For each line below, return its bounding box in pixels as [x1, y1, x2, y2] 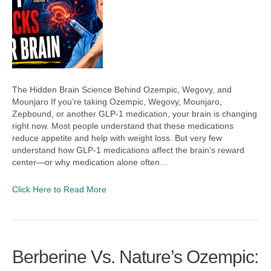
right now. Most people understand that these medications [12, 121, 233, 131]
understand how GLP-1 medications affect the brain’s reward [12, 145, 244, 155]
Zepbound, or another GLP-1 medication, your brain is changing [12, 109, 257, 119]
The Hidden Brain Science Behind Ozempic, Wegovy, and [12, 85, 232, 94]
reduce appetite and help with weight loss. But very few [12, 133, 222, 143]
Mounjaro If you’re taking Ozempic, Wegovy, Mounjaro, [12, 97, 222, 106]
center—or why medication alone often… [12, 157, 168, 167]
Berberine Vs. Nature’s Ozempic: [12, 247, 258, 267]
